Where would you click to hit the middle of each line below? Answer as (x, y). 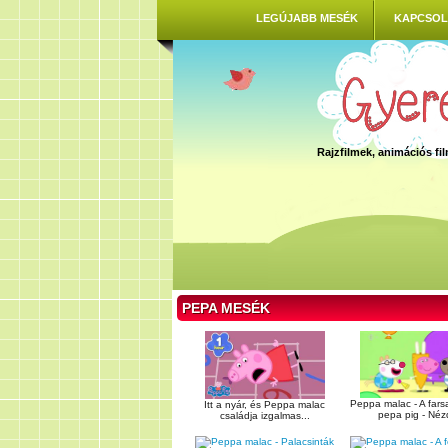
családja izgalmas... (264, 415)
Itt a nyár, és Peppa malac (264, 404)
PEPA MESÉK (226, 308)
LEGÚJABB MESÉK (307, 18)
